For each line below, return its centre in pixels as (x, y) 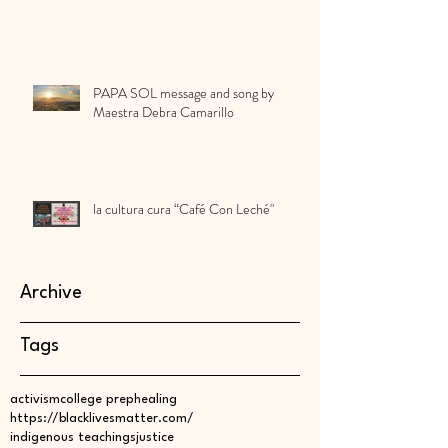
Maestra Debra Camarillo (163, 112)
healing (155, 399)
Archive (51, 293)
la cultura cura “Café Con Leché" (183, 209)
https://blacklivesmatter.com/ (102, 418)
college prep (97, 399)
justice (155, 437)
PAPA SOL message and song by (183, 93)
